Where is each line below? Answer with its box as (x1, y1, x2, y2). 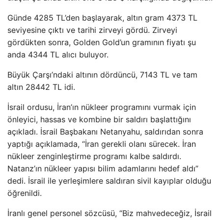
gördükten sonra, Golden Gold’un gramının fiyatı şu (7, 37, 196, 47)
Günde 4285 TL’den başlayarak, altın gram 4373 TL (7, 12, 197, 23)
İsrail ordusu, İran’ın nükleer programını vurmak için (7, 102, 196, 112)
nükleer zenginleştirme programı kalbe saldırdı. (7, 151, 181, 161)
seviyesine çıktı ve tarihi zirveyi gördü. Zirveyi (7, 25, 177, 35)
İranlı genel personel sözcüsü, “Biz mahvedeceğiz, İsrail (7, 208, 212, 218)
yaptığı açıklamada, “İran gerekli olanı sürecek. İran (7, 138, 196, 149)
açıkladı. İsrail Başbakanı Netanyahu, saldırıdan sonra (7, 126, 203, 137)
